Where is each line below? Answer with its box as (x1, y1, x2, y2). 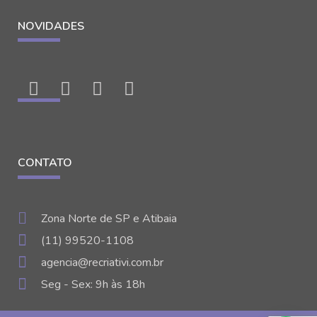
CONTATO (18, 155, 72, 171)
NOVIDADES (18, 18, 84, 35)
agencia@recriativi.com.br (40, 254, 163, 270)
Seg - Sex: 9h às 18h (40, 276, 145, 292)
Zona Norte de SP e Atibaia (40, 210, 177, 226)
